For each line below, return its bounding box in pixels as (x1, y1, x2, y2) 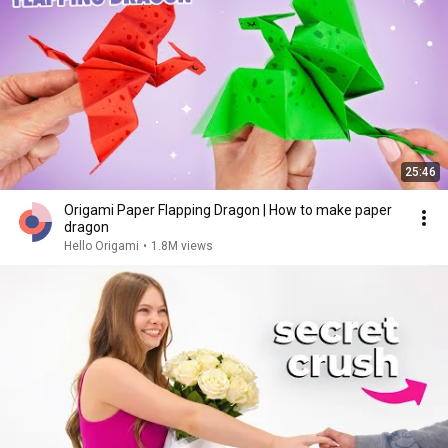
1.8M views (151, 239, 213, 253)
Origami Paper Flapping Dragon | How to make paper (64, 202, 392, 218)
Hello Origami (64, 239, 139, 253)
